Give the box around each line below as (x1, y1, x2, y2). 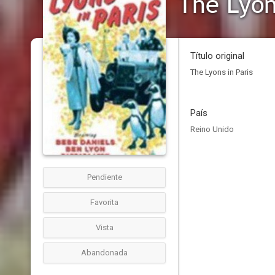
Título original (190, 50, 244, 61)
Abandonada (81, 248, 128, 257)
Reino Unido (190, 125, 234, 134)
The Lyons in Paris (190, 68, 253, 77)
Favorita (90, 198, 118, 207)
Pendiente (87, 172, 122, 182)
